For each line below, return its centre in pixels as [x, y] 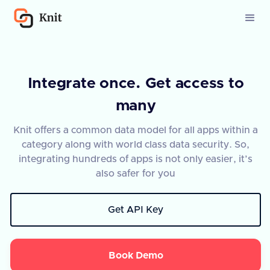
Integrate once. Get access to [136, 83]
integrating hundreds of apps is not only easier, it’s [136, 159]
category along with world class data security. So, [136, 145]
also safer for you [136, 174]
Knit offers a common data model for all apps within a [136, 130]
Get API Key [136, 209]
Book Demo [136, 255]
